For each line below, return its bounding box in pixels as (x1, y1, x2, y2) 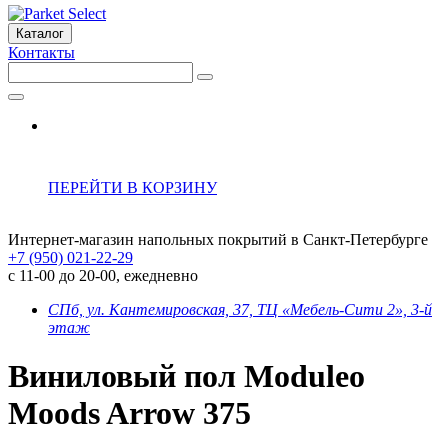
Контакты (8, 44, 75, 61)
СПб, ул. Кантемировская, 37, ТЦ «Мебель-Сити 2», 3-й (48, 301, 432, 318)
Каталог (16, 26, 64, 41)
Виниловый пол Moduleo (8, 358, 365, 395)
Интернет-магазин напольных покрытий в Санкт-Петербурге (8, 231, 428, 248)
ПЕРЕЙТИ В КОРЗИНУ (48, 179, 217, 196)
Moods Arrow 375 (8, 395, 251, 432)
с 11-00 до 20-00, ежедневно (8, 267, 198, 284)
